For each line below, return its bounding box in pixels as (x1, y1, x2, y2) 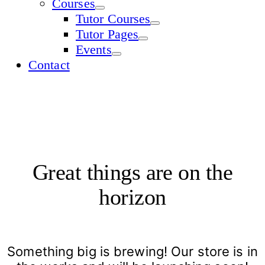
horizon (99, 185, 166, 210)
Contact (28, 57, 70, 72)
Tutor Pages (76, 26, 139, 41)
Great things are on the (33, 160, 232, 185)
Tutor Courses (76, 11, 151, 26)
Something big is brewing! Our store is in (7, 243, 258, 259)
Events (76, 41, 112, 57)
